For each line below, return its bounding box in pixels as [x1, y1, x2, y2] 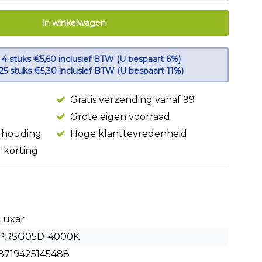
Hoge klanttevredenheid [68, 128, 187, 139]
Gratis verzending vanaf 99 [68, 94, 195, 105]
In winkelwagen [42, 18, 106, 28]
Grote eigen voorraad [68, 111, 170, 122]
